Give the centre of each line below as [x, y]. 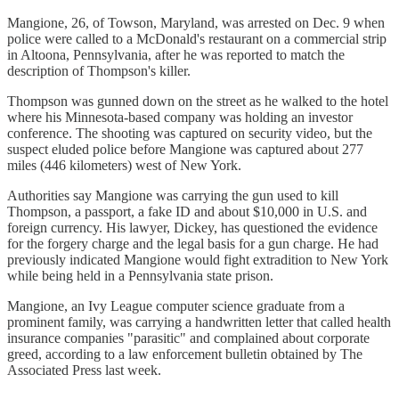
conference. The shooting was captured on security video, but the [190, 133]
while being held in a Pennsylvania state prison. [140, 275]
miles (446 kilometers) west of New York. [124, 165]
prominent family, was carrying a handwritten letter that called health [199, 322]
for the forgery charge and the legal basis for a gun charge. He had [193, 243]
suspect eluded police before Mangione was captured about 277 [185, 149]
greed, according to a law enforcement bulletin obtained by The [185, 354]
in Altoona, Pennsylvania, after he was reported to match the [176, 54]
